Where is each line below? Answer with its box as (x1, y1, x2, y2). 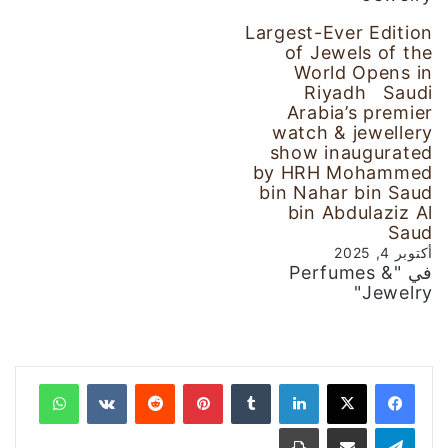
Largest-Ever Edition (245, 22, 433, 44)
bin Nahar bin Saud (259, 182, 433, 204)
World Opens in (294, 62, 433, 84)
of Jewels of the (284, 42, 433, 64)
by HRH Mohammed (252, 162, 433, 184)
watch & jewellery (272, 122, 433, 144)
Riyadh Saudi (304, 82, 433, 104)
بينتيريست (170, 376, 183, 393)
